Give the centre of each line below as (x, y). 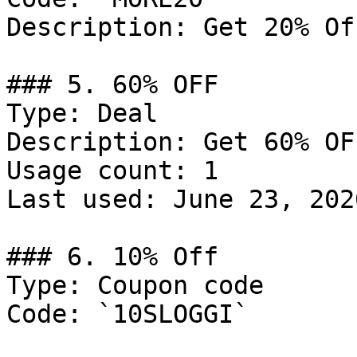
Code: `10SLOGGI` (127, 314)
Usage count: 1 (112, 171)
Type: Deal (82, 113)
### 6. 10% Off (112, 257)
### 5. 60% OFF (112, 84)
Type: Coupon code (135, 285)
